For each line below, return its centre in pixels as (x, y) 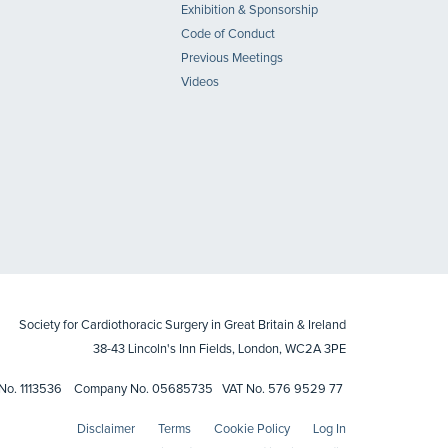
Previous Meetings (232, 58)
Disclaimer (106, 429)
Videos (200, 82)
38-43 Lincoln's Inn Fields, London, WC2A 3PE (219, 349)
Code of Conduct (228, 34)
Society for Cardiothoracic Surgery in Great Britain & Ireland (182, 325)
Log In (329, 429)
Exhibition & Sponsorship (249, 10)
